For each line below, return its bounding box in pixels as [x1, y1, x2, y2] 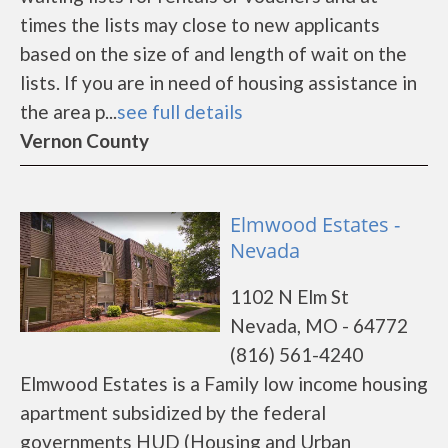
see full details [117, 100, 243, 123]
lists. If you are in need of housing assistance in [20, 71, 417, 94]
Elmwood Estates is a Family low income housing [20, 372, 428, 395]
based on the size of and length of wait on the [20, 42, 407, 65]
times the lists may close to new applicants [20, 13, 380, 36]
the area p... [20, 100, 117, 123]
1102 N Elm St [230, 285, 349, 308]
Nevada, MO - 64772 [230, 314, 408, 337]
